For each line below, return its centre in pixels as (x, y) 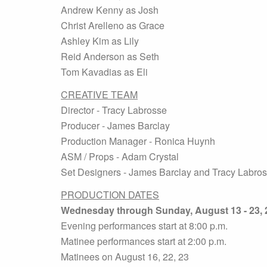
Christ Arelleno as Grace (113, 25)
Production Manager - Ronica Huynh (138, 141)
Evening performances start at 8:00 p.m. (144, 226)
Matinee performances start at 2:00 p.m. (144, 241)
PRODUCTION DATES (110, 195)
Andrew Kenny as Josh (110, 10)
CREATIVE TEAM (99, 94)
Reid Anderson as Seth (110, 56)
